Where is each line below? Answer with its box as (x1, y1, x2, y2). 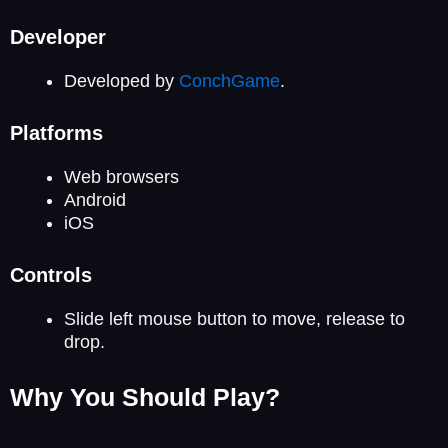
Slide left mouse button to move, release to (64, 308, 405, 329)
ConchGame (179, 70, 280, 91)
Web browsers (64, 166, 179, 187)
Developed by (64, 70, 179, 91)
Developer (10, 25, 106, 48)
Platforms (10, 121, 103, 144)
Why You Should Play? (10, 382, 280, 411)
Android (64, 189, 126, 210)
